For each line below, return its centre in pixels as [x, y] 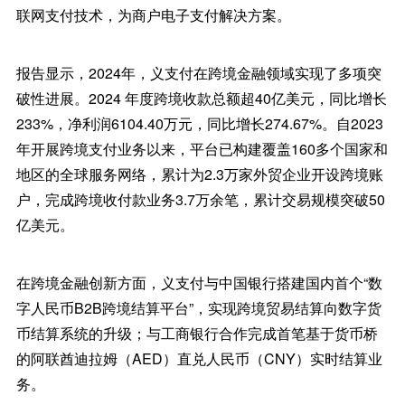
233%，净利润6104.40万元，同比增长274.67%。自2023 [199, 123]
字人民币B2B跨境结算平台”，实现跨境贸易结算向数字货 [198, 308]
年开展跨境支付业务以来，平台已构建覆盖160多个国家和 [202, 149]
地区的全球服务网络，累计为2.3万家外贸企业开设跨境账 [199, 174]
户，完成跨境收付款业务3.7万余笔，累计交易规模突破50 [200, 199]
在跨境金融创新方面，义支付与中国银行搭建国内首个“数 [199, 283]
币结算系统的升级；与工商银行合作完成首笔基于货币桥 [197, 333]
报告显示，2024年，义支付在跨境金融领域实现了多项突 [198, 73]
